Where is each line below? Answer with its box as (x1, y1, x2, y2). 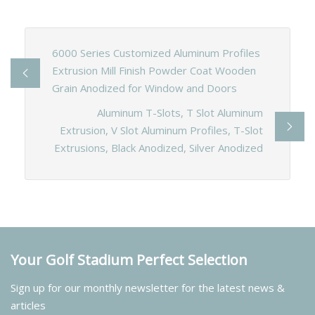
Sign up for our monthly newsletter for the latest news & (11, 281, 285, 295)
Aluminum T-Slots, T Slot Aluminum (97, 105, 264, 120)
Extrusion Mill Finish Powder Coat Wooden (51, 63, 256, 77)
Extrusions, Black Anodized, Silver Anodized (54, 140, 264, 155)
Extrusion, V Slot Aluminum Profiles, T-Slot (60, 122, 264, 137)
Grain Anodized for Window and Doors (51, 80, 237, 95)
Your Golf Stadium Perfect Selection (11, 250, 247, 270)
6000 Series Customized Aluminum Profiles (51, 45, 260, 60)
